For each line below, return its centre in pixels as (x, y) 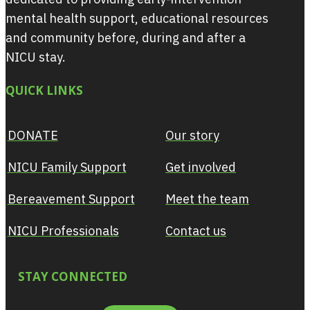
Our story (193, 136)
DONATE (33, 136)
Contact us (196, 231)
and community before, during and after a (126, 38)
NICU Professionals (63, 231)
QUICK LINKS (44, 90)
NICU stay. (36, 57)
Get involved (201, 167)
